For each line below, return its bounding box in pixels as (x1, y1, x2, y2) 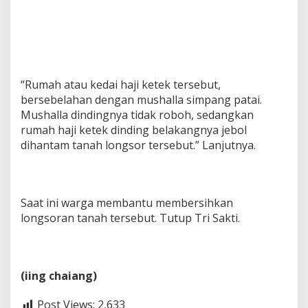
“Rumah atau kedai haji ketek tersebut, (21, 77, 221, 93)
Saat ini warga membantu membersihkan (21, 195, 233, 211)
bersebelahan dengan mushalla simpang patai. (21, 92, 262, 108)
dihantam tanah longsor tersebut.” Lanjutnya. (21, 137, 256, 153)
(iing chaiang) (21, 268, 97, 284)
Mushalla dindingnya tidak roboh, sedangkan (21, 107, 254, 123)
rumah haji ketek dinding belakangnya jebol (21, 122, 247, 138)
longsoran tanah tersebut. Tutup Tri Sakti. (21, 210, 240, 226)
